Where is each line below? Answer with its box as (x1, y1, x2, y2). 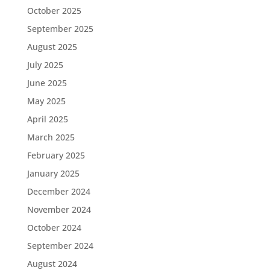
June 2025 (27, 77, 67, 89)
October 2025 (27, 5, 81, 17)
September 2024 (27, 240, 93, 252)
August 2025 (27, 41, 77, 53)
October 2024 (27, 222, 81, 234)
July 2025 (27, 59, 63, 71)
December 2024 (27, 186, 90, 198)
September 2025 (27, 23, 93, 35)
